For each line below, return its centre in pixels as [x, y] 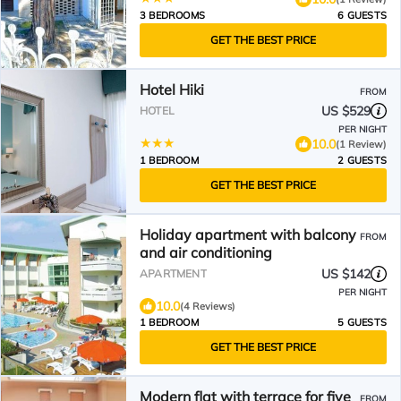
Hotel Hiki [172, 90]
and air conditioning [206, 252]
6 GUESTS [362, 15]
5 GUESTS [362, 322]
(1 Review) [361, 144]
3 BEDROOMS [172, 15]
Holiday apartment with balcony [248, 235]
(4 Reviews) [208, 306]
